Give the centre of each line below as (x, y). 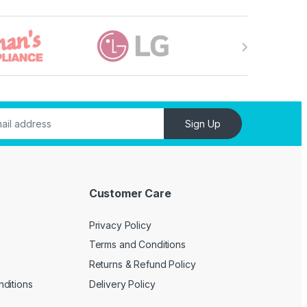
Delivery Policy (122, 284)
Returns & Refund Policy (142, 264)
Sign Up (203, 124)
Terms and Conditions (137, 245)
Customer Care (130, 194)
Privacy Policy (120, 225)
